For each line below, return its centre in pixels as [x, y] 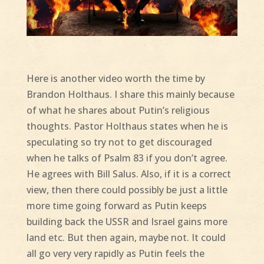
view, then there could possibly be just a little [127, 190]
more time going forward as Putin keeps [116, 206]
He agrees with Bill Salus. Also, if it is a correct [128, 174]
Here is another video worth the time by [115, 79]
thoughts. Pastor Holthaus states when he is [127, 126]
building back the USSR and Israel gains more [127, 222]
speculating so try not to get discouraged [119, 142]
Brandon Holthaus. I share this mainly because [130, 95]
